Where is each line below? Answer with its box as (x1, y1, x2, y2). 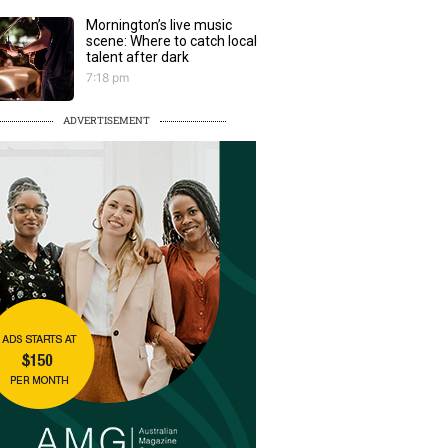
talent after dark (86, 48, 189, 65)
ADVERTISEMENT (62, 114, 150, 128)
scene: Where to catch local (86, 32, 257, 49)
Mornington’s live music (86, 16, 232, 33)
